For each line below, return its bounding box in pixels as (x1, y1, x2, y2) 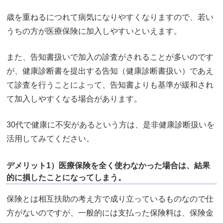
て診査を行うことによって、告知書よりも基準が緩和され (6, 81, 214, 90)
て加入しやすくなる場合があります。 (6, 95, 142, 104)
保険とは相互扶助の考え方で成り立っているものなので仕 (6, 195, 214, 204)
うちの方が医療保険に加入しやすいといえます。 (6, 27, 182, 36)
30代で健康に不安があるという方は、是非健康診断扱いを (6, 120, 215, 129)
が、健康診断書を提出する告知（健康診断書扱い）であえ (6, 67, 214, 76)
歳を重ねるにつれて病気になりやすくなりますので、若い (6, 13, 214, 22)
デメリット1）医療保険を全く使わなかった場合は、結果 (6, 161, 210, 170)
